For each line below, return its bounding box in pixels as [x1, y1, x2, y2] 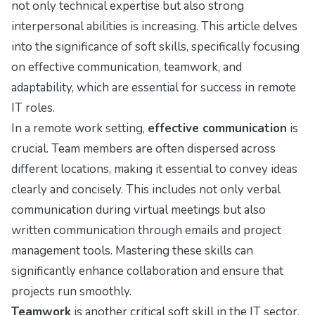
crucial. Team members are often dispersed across [11, 140, 276, 157]
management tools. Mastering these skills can [11, 242, 253, 259]
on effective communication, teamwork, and [11, 58, 242, 75]
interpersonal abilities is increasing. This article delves [11, 18, 297, 34]
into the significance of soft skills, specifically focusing [11, 38, 300, 55]
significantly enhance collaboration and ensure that [11, 262, 283, 279]
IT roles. [11, 99, 55, 116]
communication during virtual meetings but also [11, 201, 266, 218]
